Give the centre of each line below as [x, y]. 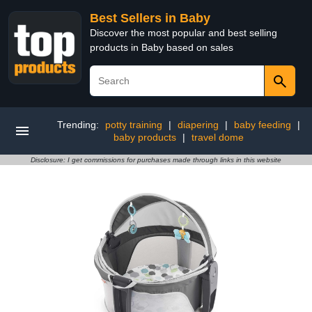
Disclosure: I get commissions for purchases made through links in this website [156, 160]
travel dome [217, 137]
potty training [133, 125]
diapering [198, 125]
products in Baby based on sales [162, 47]
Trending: [79, 125]
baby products [145, 137]
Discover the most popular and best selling [184, 33]
